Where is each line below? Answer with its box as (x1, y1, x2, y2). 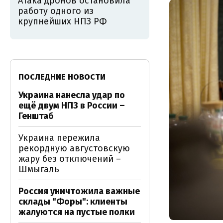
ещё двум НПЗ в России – (18, 100, 125, 111)
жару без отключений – (18, 153, 121, 164)
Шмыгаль (18, 164, 59, 175)
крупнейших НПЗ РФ (18, 16, 107, 27)
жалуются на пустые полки (18, 207, 135, 218)
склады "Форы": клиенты (18, 196, 127, 207)
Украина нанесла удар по (18, 90, 125, 101)
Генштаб (18, 111, 54, 121)
